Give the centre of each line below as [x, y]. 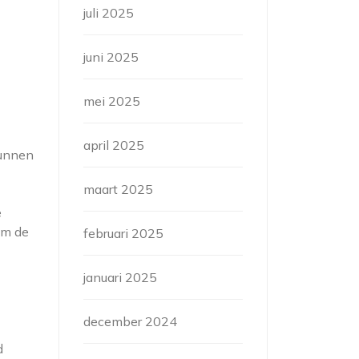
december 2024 [130, 321]
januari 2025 [120, 277]
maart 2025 [118, 189]
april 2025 [114, 145]
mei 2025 [112, 101]
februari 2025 [123, 233]
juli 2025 [109, 13]
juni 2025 [111, 57]
